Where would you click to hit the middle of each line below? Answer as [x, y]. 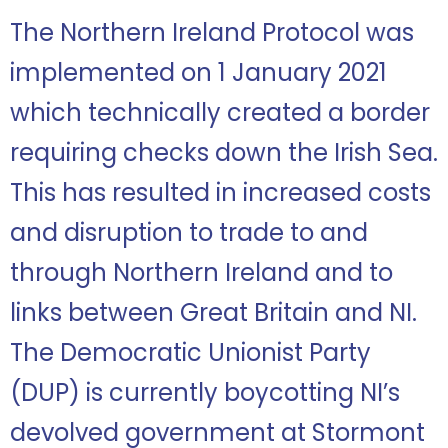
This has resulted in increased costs [220, 192]
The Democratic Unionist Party [190, 352]
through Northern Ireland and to [201, 272]
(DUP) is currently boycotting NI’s [205, 392]
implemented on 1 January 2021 [198, 72]
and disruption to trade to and [189, 232]
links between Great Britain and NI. [213, 312]
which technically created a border [220, 112]
